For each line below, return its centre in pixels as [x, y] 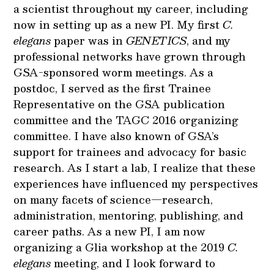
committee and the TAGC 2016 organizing [126, 120]
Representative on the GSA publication [120, 104]
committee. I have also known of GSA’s [117, 135]
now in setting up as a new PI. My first [118, 24]
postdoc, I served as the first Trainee [113, 88]
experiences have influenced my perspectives [136, 183]
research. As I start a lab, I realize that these [135, 167]
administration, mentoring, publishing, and [129, 215]
